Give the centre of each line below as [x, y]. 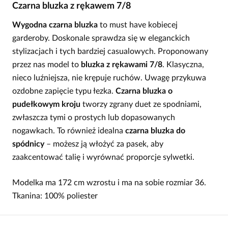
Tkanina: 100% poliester [55, 196]
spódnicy [28, 144]
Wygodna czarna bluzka [55, 25]
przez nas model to [47, 65]
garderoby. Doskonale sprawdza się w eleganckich [101, 38]
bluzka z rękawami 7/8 [122, 65]
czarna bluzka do [155, 131]
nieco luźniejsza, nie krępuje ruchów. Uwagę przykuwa [109, 78]
